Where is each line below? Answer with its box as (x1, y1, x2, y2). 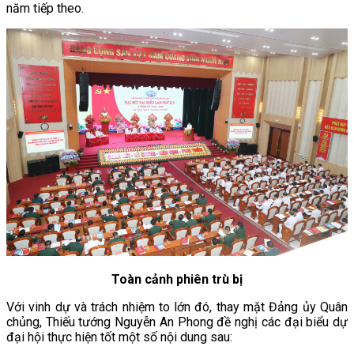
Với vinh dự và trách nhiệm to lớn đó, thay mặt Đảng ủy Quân (6, 299, 348, 314)
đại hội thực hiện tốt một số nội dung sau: (6, 329, 232, 345)
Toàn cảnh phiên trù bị (111, 271, 243, 287)
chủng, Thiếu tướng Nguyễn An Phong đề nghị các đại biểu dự (6, 314, 348, 330)
